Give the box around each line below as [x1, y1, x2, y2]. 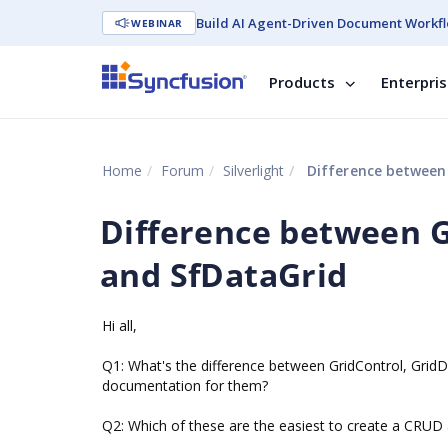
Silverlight [223, 161, 284, 180]
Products [269, 72, 335, 92]
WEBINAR [131, 16, 183, 30]
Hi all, [102, 316, 137, 335]
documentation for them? [102, 376, 268, 395]
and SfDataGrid [100, 253, 348, 296]
